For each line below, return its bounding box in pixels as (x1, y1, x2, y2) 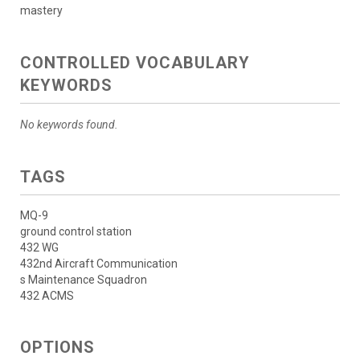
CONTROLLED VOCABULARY (20, 53, 250, 73)
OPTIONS (20, 337, 95, 358)
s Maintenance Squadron (20, 273, 147, 287)
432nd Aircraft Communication (20, 257, 178, 271)
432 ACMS (20, 289, 74, 303)
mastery (20, 4, 63, 18)
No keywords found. (20, 118, 118, 132)
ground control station (20, 225, 132, 239)
